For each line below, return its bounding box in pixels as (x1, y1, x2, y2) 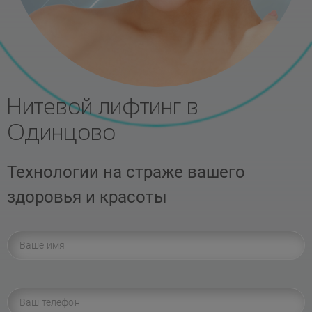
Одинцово (7, 119, 116, 145)
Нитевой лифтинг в (7, 93, 198, 119)
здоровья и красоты (7, 187, 167, 207)
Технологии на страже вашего (7, 162, 245, 182)
